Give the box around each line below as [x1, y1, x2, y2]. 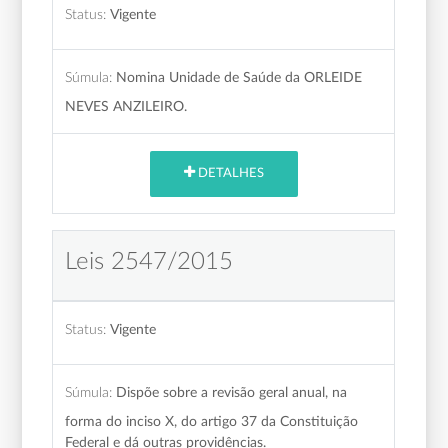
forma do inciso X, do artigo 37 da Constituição [65, 413, 359, 429]
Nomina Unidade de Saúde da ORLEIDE [116, 69, 363, 85]
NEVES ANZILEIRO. [65, 98, 188, 114]
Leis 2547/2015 [65, 249, 234, 274]
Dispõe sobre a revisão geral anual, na [116, 384, 348, 400]
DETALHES [194, 167, 264, 181]
